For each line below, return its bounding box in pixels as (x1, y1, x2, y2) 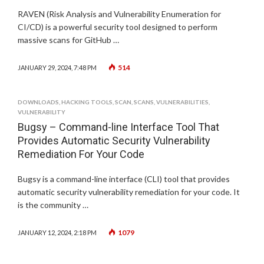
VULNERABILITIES (156, 98, 209, 105)
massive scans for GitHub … (18, 35, 119, 45)
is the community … (18, 200, 88, 210)
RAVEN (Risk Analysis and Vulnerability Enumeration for (18, 9, 221, 19)
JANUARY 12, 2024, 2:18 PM (18, 229, 97, 236)
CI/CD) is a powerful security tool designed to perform (18, 22, 217, 32)
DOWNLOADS (18, 98, 59, 105)
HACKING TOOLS (61, 98, 113, 105)
